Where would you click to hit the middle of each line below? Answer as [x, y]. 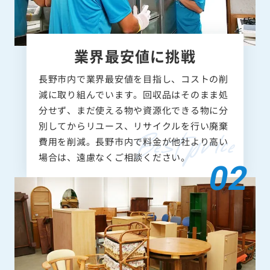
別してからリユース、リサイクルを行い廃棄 [133, 126]
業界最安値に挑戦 [135, 56]
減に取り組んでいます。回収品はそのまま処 [133, 95]
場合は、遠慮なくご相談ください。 [114, 157]
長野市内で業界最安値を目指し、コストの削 [133, 79]
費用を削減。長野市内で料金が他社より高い [133, 142]
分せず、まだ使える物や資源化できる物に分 [133, 110]
